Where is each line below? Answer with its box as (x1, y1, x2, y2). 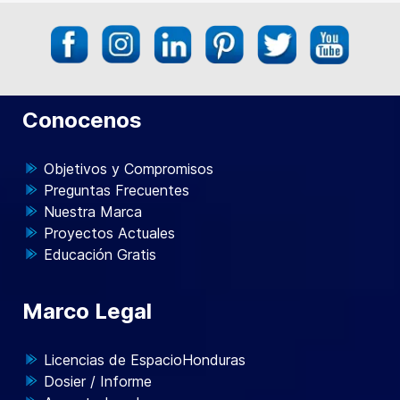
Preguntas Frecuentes (44, 181, 189, 199)
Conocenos (22, 107, 142, 133)
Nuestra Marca (44, 203, 142, 221)
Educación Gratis (44, 246, 156, 263)
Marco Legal (22, 298, 152, 324)
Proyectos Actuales (44, 224, 175, 242)
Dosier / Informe (44, 372, 152, 390)
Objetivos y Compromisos (44, 160, 213, 178)
